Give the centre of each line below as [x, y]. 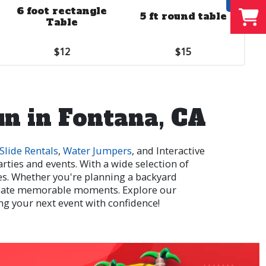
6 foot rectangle [62, 10]
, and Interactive [168, 151]
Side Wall [36, 16]
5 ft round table [183, 16]
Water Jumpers [97, 151]
